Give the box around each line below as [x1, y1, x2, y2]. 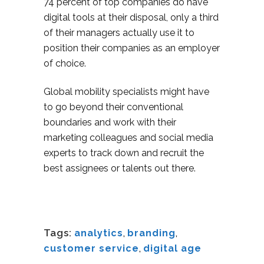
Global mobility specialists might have [44, 86, 209, 97]
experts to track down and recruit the [44, 147, 204, 159]
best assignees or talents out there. [44, 163, 196, 174]
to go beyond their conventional [44, 101, 183, 113]
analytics [74, 227, 123, 239]
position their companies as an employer [44, 42, 220, 54]
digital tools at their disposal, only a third [44, 12, 219, 23]
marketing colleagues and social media [44, 132, 213, 143]
